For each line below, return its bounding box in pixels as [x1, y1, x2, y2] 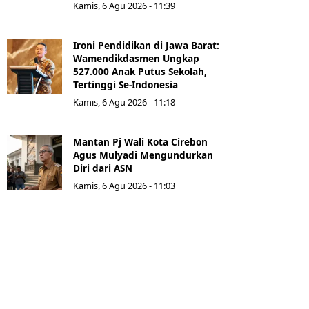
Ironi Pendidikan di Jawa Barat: [73, 39, 219, 52]
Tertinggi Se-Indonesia [73, 78, 178, 92]
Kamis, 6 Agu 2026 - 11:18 [73, 96, 175, 109]
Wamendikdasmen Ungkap [73, 52, 199, 66]
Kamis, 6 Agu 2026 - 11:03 [73, 179, 175, 192]
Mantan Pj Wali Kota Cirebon [73, 135, 208, 149]
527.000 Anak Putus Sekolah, [73, 65, 207, 79]
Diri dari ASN [73, 161, 132, 175]
